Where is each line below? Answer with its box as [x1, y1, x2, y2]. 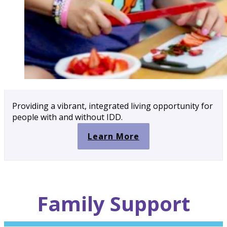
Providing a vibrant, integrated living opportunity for [12, 100, 213, 111]
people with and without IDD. [12, 111, 123, 123]
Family [37, 189, 105, 217]
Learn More [88, 130, 139, 142]
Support [105, 189, 190, 217]
